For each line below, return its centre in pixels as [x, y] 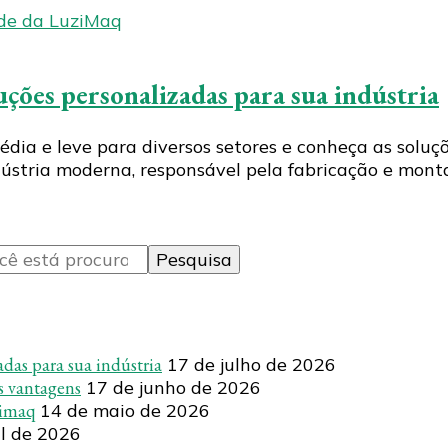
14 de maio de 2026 [125, 410]
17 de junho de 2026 [173, 387]
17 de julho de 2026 [251, 364]
